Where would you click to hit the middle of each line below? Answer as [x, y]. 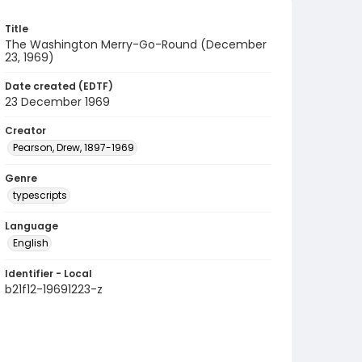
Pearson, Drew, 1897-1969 [74, 147]
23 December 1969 [57, 102]
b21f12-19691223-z [54, 289]
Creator [25, 130]
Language [32, 226]
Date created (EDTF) [59, 86]
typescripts [40, 195]
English [31, 243]
